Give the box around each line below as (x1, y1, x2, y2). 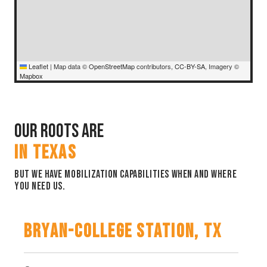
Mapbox (20, 70, 43, 80)
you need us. (14, 179, 66, 193)
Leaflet (27, 61, 48, 71)
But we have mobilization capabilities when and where (14, 167, 237, 181)
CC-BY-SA (175, 61, 205, 71)
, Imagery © (205, 61, 239, 71)
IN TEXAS (14, 141, 76, 164)
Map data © (52, 61, 89, 71)
